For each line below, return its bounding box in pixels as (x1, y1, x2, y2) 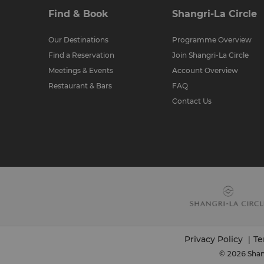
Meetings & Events (48, 66, 113, 75)
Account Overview (172, 66, 238, 75)
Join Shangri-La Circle (172, 51, 249, 60)
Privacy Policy (184, 234, 245, 245)
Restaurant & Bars (48, 81, 112, 90)
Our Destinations (48, 35, 108, 44)
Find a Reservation (48, 51, 114, 60)
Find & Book (48, 8, 108, 19)
